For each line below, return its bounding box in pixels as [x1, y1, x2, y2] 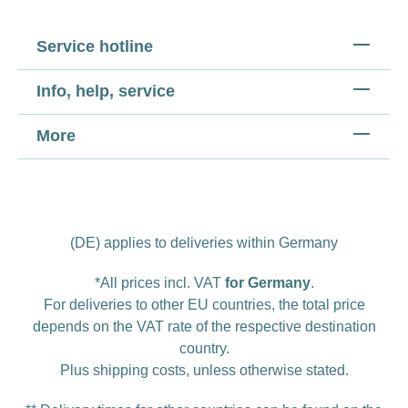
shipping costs [92, 362, 186, 378]
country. [178, 341, 229, 356]
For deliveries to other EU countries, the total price [43, 297, 365, 312]
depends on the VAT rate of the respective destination [32, 319, 376, 334]
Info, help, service [36, 82, 175, 100]
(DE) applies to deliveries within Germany [70, 235, 338, 250]
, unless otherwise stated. [185, 362, 349, 378]
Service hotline [36, 37, 153, 56]
